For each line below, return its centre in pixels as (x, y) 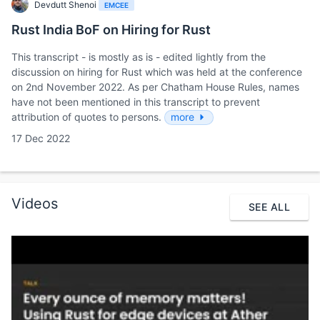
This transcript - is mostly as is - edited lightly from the (139, 56)
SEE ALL (269, 206)
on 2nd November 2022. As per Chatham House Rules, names (155, 86)
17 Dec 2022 (41, 138)
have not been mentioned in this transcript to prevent (136, 101)
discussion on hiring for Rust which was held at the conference (157, 71)
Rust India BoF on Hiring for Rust (111, 29)
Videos (35, 204)
